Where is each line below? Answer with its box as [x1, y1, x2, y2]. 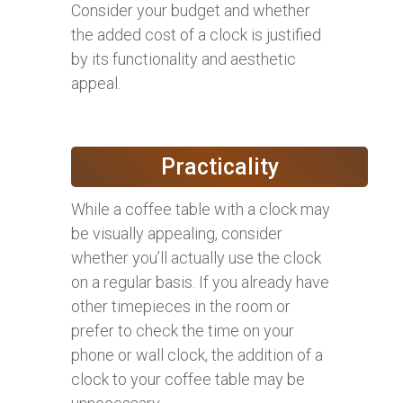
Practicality [160, 154, 279, 181]
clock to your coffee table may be [71, 370, 305, 390]
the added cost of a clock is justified [71, 25, 321, 45]
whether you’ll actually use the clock [71, 248, 321, 268]
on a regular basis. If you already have [71, 273, 329, 292]
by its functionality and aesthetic [71, 49, 296, 69]
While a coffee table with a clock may [71, 200, 330, 219]
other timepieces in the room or [71, 297, 291, 317]
